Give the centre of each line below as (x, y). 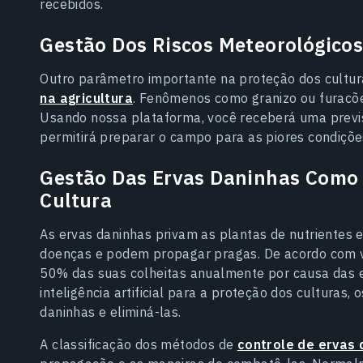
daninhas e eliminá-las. (111, 312)
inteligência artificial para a (126, 292)
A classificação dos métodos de (139, 344)
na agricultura (86, 98)
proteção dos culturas (280, 292)
